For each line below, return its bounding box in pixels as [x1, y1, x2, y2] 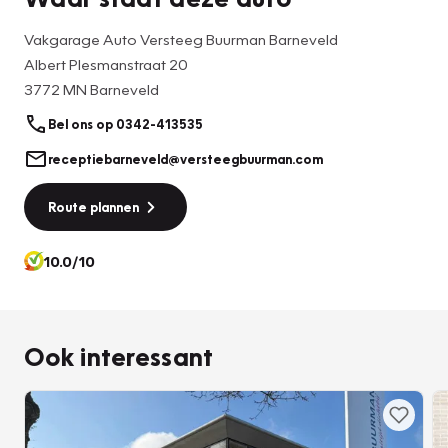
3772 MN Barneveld [24, 79, 159, 98]
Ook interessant [24, 339, 214, 372]
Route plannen [48, 198, 139, 215]
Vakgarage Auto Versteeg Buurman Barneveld [24, 29, 338, 48]
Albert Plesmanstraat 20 [24, 54, 188, 73]
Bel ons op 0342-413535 [48, 116, 203, 133]
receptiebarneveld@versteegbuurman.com [48, 150, 323, 167]
